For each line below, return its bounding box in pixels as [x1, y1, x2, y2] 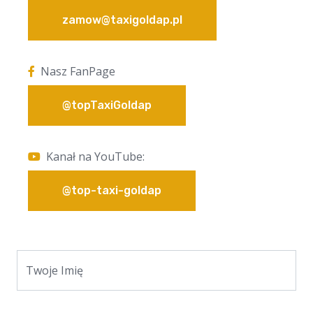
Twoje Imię [26, 263, 83, 279]
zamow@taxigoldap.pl [62, 13, 182, 27]
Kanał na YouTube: [46, 149, 145, 165]
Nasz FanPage [41, 64, 115, 80]
